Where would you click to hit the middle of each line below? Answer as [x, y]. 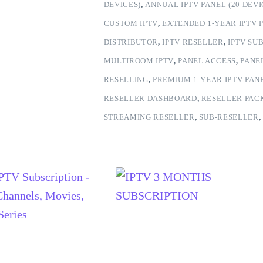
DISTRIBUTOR [131, 42]
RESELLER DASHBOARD [150, 98]
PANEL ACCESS [207, 61]
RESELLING [126, 80]
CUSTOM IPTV [131, 23]
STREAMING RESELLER [149, 117]
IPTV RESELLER [193, 42]
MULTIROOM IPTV [139, 61]
